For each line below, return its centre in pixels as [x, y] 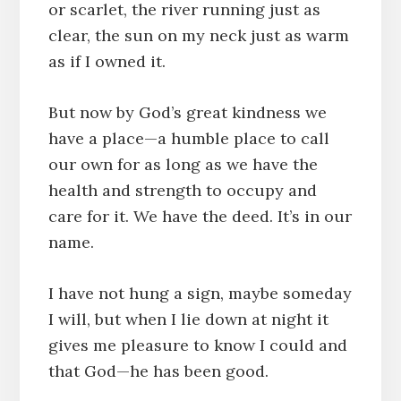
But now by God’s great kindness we [187, 112]
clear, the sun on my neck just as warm [198, 35]
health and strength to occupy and [182, 190]
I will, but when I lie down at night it [188, 319]
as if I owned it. [107, 61]
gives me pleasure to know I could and [197, 345]
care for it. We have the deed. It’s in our [200, 216]
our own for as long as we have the [183, 164]
